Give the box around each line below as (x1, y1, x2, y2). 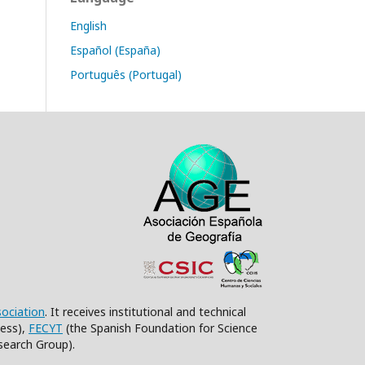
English (70, 18, 107, 33)
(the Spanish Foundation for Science (63, 320, 257, 336)
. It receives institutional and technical (45, 304, 246, 319)
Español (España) (70, 42, 161, 58)
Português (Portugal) (70, 67, 182, 82)
